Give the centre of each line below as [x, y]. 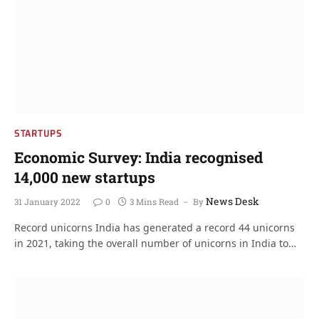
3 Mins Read [154, 201]
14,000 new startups [85, 177]
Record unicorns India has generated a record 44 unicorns [155, 227]
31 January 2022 [47, 201]
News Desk [232, 201]
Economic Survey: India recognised [138, 157]
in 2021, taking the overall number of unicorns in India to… [155, 243]
